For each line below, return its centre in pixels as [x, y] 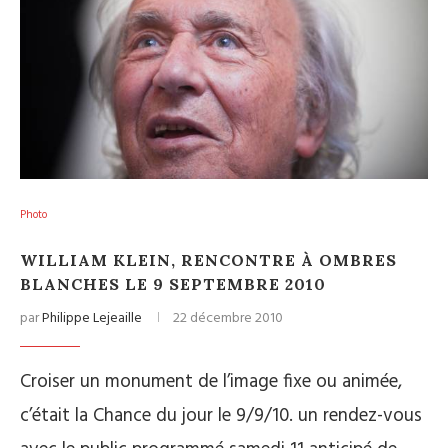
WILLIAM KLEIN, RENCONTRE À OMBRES [208, 260]
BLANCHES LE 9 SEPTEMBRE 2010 [173, 284]
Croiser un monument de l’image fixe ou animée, [211, 382]
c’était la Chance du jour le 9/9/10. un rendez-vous [221, 416]
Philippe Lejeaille [92, 318]
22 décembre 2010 [228, 318]
